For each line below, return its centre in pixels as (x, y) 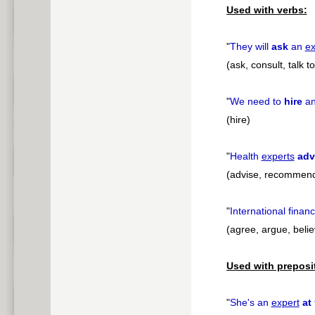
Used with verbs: (266, 10)
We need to (257, 102)
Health (245, 156)
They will (250, 47)
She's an (250, 303)
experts (278, 156)
